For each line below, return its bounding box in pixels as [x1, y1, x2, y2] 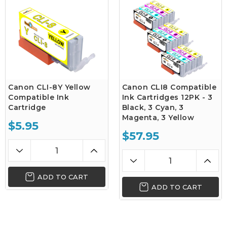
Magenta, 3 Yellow [122, 113, 194, 122]
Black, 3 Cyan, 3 [122, 103, 184, 112]
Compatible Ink [8, 93, 69, 102]
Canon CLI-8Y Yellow [8, 83, 91, 92]
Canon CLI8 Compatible [122, 83, 216, 92]
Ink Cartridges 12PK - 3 [122, 93, 212, 102]
